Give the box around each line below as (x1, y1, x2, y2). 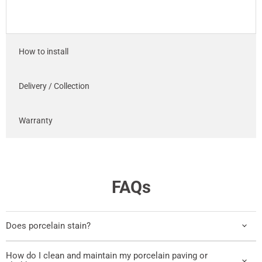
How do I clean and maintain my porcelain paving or (6, 250, 208, 261)
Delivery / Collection (18, 81, 89, 91)
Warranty (18, 116, 53, 126)
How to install (18, 46, 68, 56)
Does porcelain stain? (6, 220, 91, 231)
